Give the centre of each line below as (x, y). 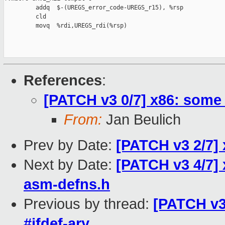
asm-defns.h (67, 185)
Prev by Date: (70, 145)
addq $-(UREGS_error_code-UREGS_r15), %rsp (94, 8)
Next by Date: (70, 165)
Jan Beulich (141, 120)
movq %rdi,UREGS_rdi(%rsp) (66, 26)
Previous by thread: (88, 204)
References (63, 81)
